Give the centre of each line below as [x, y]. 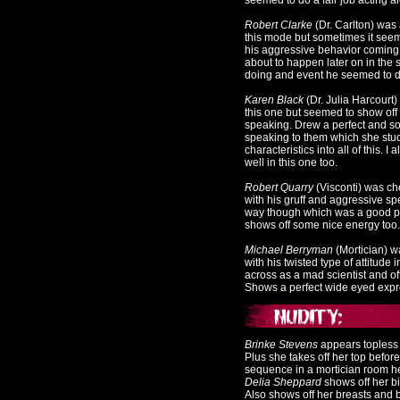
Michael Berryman [290, 250]
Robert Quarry [279, 187]
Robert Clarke [279, 25]
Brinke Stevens [281, 345]
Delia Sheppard [284, 382]
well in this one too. [291, 162]
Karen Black [274, 100]
